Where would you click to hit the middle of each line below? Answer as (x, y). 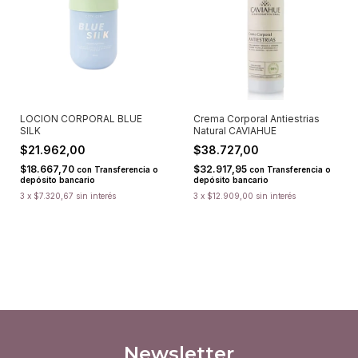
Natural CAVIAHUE (235, 130)
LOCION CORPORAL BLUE (81, 118)
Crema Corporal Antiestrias (256, 118)
